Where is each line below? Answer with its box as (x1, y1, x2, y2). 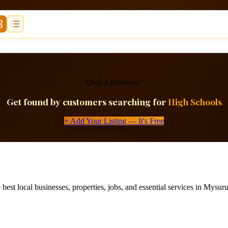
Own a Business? (86, 77, 142, 87)
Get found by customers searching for (6, 96, 168, 108)
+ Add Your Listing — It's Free (64, 116, 164, 125)
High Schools (167, 96, 222, 108)
